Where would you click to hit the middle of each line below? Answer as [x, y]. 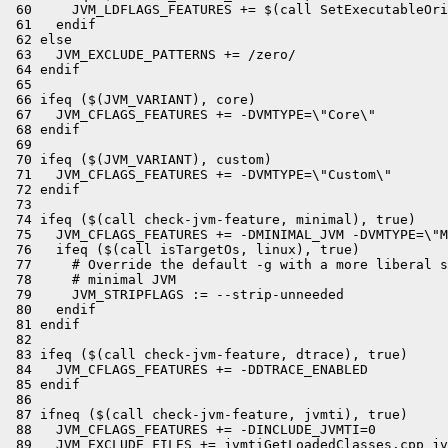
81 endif [44, 324]
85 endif [44, 384]
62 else [40, 39]
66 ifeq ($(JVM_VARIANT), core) [132, 99]
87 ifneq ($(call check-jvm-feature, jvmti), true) [208, 414]
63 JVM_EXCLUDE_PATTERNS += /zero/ [152, 54]
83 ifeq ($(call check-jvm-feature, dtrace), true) [208, 354]
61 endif [52, 24]
